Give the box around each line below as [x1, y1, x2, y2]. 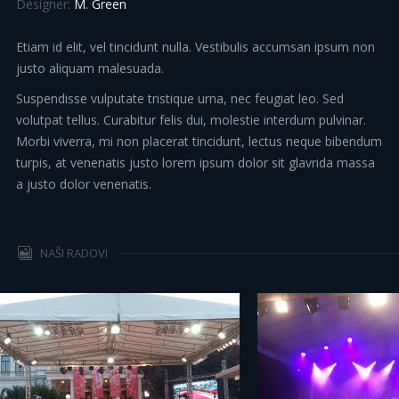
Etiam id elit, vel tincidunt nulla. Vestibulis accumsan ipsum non [16, 37, 375, 55]
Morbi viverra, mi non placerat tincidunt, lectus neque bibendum [16, 132, 382, 150]
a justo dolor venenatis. [16, 175, 151, 192]
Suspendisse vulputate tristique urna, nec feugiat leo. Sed [16, 89, 344, 107]
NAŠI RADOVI [40, 244, 108, 261]
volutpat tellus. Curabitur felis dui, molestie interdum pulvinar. [16, 110, 366, 128]
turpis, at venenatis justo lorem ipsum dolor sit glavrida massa [16, 153, 375, 171]
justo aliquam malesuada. [16, 59, 164, 77]
